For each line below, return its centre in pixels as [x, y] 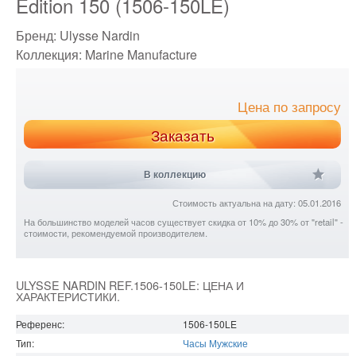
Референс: [40, 324]
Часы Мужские [215, 343]
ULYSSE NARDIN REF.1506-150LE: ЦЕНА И [130, 285]
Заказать [182, 135]
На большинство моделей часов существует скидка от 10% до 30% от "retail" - [184, 222]
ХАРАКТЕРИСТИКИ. [68, 296]
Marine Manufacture [141, 55]
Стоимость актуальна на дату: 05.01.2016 [257, 203]
